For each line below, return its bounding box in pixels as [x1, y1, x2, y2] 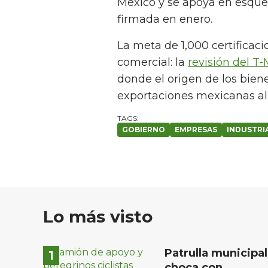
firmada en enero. [117, 13, 212, 26]
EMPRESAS [175, 125, 217, 135]
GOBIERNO [122, 125, 165, 135]
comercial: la [117, 56, 188, 69]
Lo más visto [43, 206, 153, 227]
